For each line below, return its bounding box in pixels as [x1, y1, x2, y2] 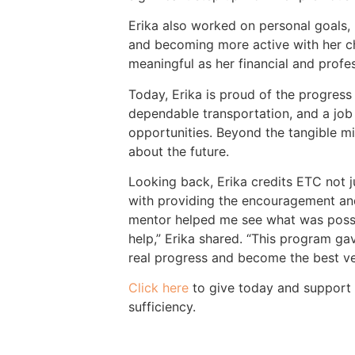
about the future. [128, 143, 229, 159]
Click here [128, 280, 189, 296]
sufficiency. [128, 299, 196, 315]
